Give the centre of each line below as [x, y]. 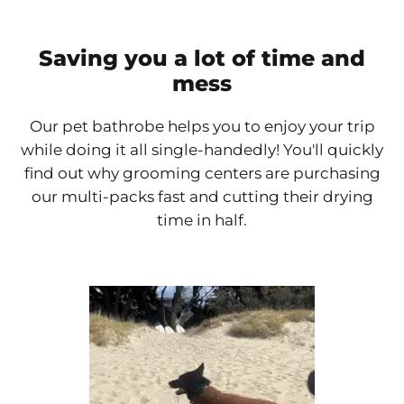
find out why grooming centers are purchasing [202, 174]
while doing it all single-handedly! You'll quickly [202, 150]
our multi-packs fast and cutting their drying [202, 197]
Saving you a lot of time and [202, 59]
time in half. [202, 220]
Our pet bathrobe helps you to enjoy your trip [202, 127]
